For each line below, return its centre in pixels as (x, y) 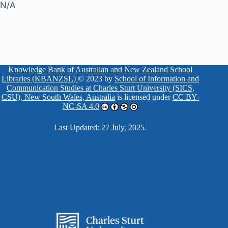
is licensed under (144, 97)
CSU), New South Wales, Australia (59, 97)
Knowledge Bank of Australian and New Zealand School (101, 69)
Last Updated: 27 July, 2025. (101, 128)
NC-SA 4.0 (81, 106)
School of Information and (157, 79)
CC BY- (186, 97)
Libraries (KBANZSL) (40, 79)
